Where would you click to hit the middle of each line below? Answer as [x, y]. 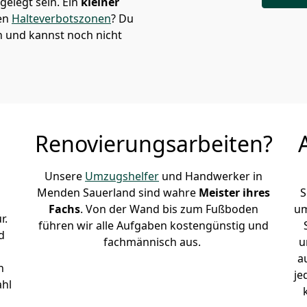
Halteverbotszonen [61, 19]
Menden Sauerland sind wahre [118, 193]
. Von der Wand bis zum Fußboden [169, 209]
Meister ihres [234, 193]
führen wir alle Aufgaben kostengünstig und [153, 225]
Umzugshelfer [122, 176]
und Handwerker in [211, 176]
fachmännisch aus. [153, 242]
